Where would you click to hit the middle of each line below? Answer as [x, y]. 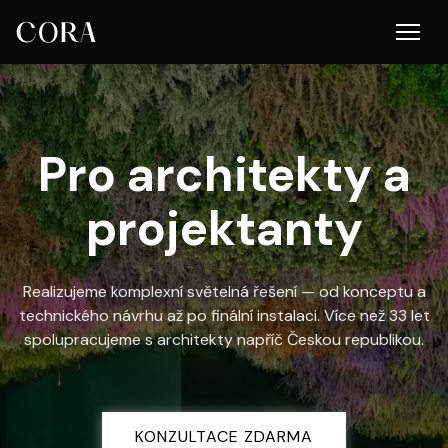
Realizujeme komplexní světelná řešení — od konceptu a [224, 291]
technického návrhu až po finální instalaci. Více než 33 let [224, 315]
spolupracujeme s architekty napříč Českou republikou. [224, 339]
